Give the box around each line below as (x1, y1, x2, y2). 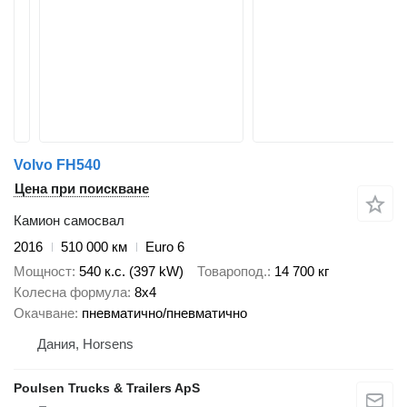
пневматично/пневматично (82, 304, 247, 321)
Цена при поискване (15, 181, 149, 196)
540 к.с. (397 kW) (79, 263, 184, 279)
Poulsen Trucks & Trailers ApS (14, 380, 200, 395)
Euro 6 (145, 239, 184, 254)
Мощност (14, 263, 72, 279)
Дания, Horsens (37, 335, 134, 352)
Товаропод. (197, 263, 267, 279)
